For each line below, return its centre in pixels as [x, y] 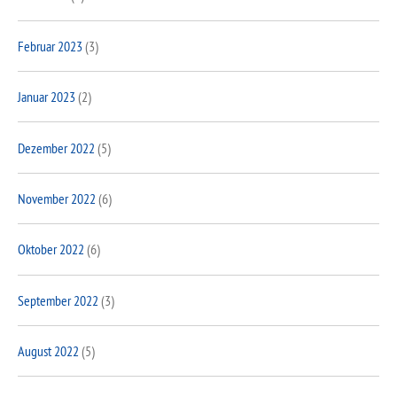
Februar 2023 [50, 46]
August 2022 [48, 351]
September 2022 [58, 300]
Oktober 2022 [51, 249]
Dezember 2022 [56, 148]
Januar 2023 [47, 97]
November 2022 [57, 198]
